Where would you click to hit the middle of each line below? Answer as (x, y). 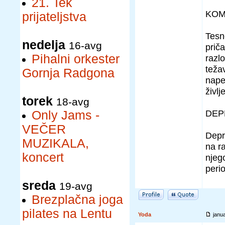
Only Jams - (66, 115)
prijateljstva (54, 17)
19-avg (76, 186)
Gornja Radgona (68, 73)
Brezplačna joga (77, 200)
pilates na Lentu (67, 214)
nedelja (44, 45)
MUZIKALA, (55, 143)
